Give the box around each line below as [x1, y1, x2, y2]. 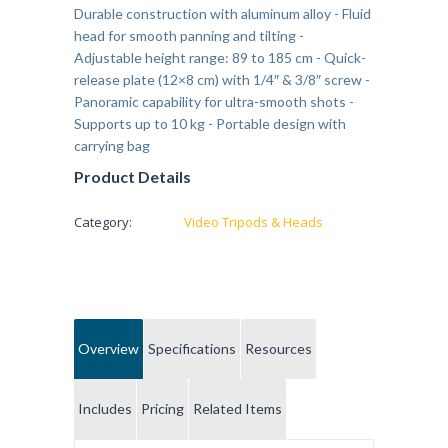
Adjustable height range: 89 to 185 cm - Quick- [74, 49, 366, 67]
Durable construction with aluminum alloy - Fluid [74, 5, 371, 23]
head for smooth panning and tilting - [74, 27, 304, 45]
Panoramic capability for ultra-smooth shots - [74, 93, 354, 111]
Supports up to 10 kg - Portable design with [74, 115, 346, 133]
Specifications [148, 340, 236, 358]
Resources [245, 340, 312, 358]
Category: [74, 213, 132, 232]
